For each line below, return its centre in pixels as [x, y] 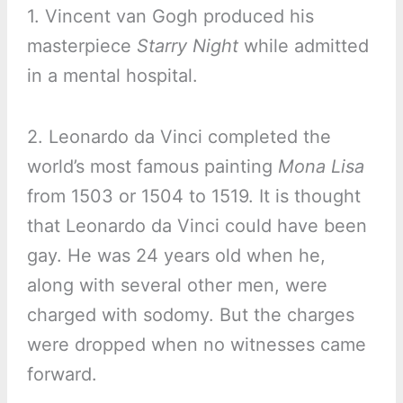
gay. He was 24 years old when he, [176, 256]
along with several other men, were [177, 286]
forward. [62, 375]
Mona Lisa [321, 167]
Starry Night [187, 46]
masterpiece [81, 46]
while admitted [303, 46]
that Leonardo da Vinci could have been [197, 226]
